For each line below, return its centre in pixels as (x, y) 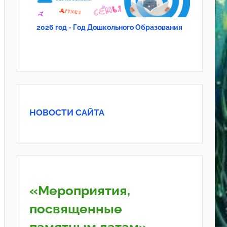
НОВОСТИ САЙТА (67, 112)
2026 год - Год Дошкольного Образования (110, 27)
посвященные (75, 209)
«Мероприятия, (80, 191)
